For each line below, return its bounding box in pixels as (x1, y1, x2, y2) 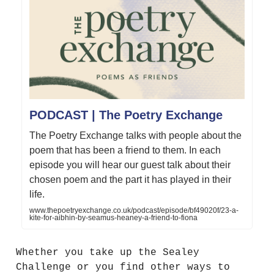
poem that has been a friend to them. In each (29, 145, 221, 156)
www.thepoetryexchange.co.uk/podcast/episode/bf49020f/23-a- (29, 206, 239, 215)
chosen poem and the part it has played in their (29, 174, 231, 185)
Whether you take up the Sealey (16, 247, 199, 259)
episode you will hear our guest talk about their (29, 160, 231, 171)
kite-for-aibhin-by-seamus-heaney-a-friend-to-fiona (29, 213, 198, 223)
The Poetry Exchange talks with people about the (29, 130, 242, 141)
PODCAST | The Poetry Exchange (29, 108, 223, 122)
